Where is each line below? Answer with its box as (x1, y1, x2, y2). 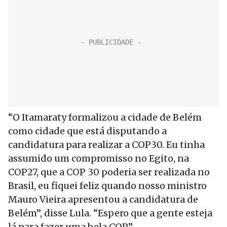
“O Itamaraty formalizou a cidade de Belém (8, 111, 202, 123)
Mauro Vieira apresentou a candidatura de (8, 194, 198, 205)
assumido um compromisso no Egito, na (8, 153, 189, 164)
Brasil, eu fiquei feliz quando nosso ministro (8, 180, 207, 192)
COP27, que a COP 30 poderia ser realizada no (8, 166, 210, 178)
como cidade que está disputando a (8, 125, 167, 137)
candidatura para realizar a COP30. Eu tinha (8, 139, 205, 150)
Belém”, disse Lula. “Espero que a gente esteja (8, 207, 212, 219)
